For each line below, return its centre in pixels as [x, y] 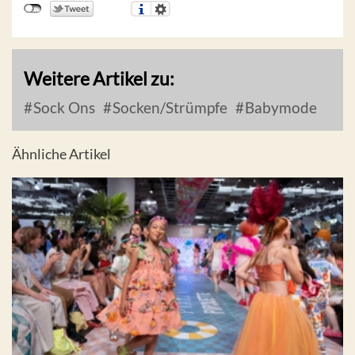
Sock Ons [63, 107]
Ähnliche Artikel [61, 153]
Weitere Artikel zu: [99, 78]
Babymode [279, 107]
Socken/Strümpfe [168, 107]
